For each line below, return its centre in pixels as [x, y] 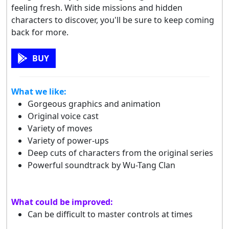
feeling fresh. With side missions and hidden [97, 7]
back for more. [40, 32]
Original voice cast [63, 116]
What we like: [39, 91]
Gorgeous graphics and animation [94, 104]
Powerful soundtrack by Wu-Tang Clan [101, 165]
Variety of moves [60, 128]
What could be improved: [62, 202]
